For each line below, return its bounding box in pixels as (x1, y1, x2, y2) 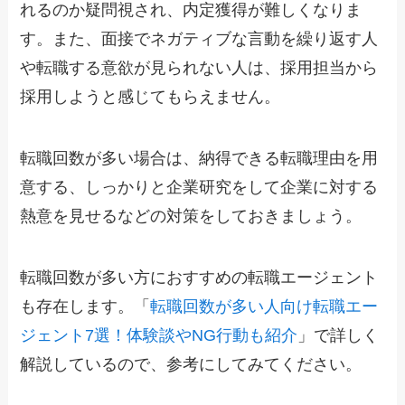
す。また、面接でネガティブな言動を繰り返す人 (20, 29, 379, 48)
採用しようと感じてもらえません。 (20, 87, 281, 106)
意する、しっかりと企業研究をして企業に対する (20, 177, 379, 196)
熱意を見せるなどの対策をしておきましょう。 (20, 206, 363, 225)
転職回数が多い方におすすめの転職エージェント (20, 268, 379, 287)
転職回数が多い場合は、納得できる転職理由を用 (20, 148, 379, 167)
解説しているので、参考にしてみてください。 (20, 354, 363, 373)
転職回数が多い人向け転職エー (150, 297, 379, 316)
